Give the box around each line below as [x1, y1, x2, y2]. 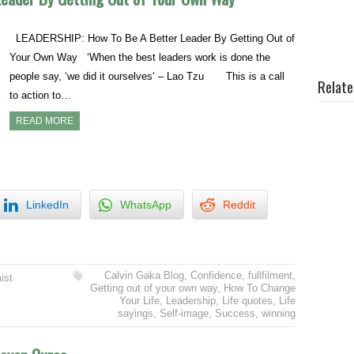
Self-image [159, 307, 209, 320]
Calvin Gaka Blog [104, 269, 184, 282]
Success [214, 307, 255, 320]
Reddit [223, 198, 255, 212]
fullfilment [247, 269, 292, 282]
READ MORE [16, 115, 74, 127]
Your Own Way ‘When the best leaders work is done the [9, 51, 271, 64]
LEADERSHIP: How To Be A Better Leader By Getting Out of [9, 32, 296, 45]
